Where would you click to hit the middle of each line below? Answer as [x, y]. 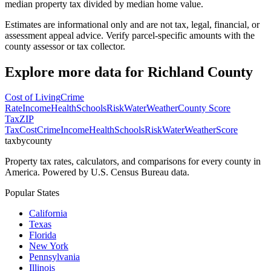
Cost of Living [33, 97]
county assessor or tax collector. [65, 46]
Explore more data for [76, 72]
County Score [204, 108]
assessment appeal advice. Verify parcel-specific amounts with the [130, 35]
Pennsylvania [54, 257]
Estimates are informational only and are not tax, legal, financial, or [132, 24]
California [48, 214]
